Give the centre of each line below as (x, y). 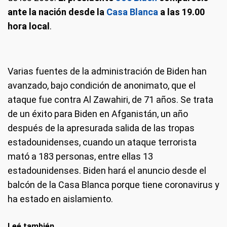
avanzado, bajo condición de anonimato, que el (102, 85)
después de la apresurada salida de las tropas (101, 128)
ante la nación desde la (57, 12)
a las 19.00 (181, 12)
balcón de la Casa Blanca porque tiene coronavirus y (113, 185)
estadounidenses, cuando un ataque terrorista (102, 142)
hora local (29, 26)
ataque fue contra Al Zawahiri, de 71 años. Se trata (110, 100)
